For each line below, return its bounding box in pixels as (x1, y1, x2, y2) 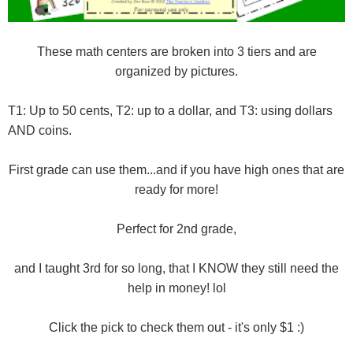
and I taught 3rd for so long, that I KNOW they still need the (14, 262, 339, 276)
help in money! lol (127, 281, 226, 295)
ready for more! (135, 183, 218, 197)
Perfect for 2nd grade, (117, 222, 236, 236)
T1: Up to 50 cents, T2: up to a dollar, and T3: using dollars (8, 104, 333, 118)
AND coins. (8, 124, 72, 138)
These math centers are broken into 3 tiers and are (36, 45, 317, 59)
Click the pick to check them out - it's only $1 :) (49, 321, 304, 335)
